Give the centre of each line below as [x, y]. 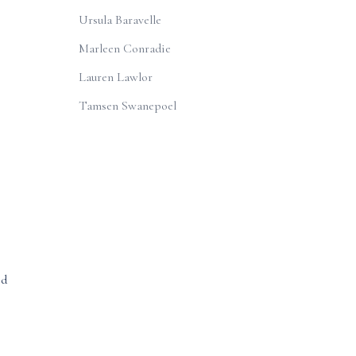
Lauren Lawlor [115, 77]
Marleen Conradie [124, 48]
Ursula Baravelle [120, 20]
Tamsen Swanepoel [127, 106]
